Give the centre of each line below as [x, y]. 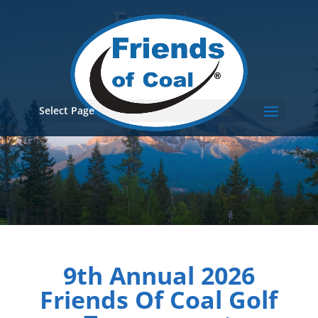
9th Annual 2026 [159, 276]
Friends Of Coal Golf [159, 300]
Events [159, 21]
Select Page [66, 110]
